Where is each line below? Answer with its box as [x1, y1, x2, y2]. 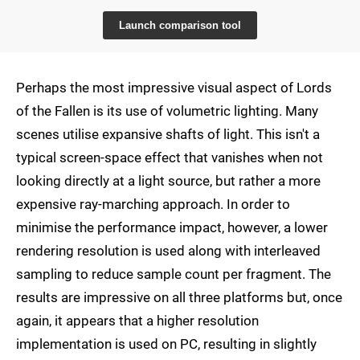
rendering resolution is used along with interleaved [16, 243, 321, 260]
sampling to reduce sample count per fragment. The [16, 266, 331, 283]
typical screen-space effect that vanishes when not [16, 149, 323, 166]
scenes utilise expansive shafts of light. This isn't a [16, 126, 320, 143]
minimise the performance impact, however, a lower [16, 219, 328, 236]
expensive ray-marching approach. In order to [16, 196, 290, 213]
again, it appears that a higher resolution [16, 313, 259, 329]
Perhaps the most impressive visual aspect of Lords [16, 80, 332, 96]
